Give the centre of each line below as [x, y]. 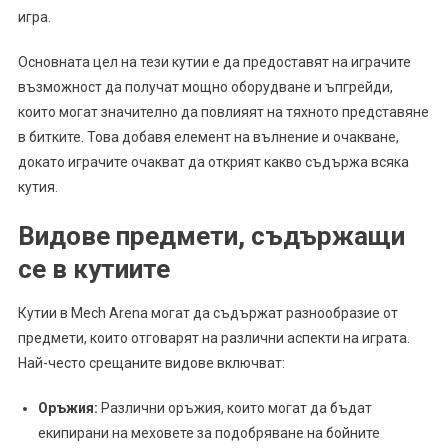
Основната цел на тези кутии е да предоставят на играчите [214, 62]
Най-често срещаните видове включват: [151, 363]
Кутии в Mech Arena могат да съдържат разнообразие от [207, 313]
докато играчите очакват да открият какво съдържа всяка [213, 162]
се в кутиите [93, 269]
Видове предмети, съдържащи [211, 236]
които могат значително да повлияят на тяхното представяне [223, 112]
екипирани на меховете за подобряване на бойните [208, 433]
